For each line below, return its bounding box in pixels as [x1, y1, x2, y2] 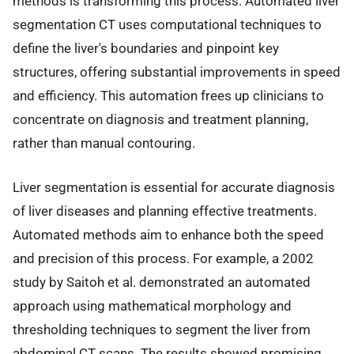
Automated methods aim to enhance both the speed [13, 227, 324, 243]
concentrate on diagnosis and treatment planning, [13, 111, 308, 127]
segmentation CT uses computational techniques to [13, 16, 322, 32]
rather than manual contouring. [13, 134, 195, 151]
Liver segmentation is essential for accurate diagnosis [13, 179, 335, 196]
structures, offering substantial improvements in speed [13, 63, 341, 80]
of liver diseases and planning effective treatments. [13, 203, 317, 220]
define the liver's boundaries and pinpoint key [13, 40, 279, 56]
